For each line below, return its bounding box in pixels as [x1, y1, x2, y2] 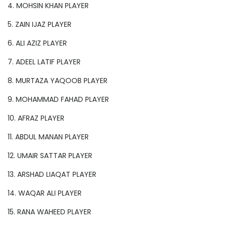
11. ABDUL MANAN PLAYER [8, 132, 89, 142]
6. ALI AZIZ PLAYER [8, 38, 67, 49]
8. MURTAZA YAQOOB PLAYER [8, 75, 107, 86]
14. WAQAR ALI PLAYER [8, 188, 82, 199]
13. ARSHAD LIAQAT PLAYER [8, 169, 96, 180]
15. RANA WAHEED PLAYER [8, 207, 91, 217]
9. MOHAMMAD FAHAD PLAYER [8, 94, 109, 105]
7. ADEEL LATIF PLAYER [8, 57, 81, 67]
